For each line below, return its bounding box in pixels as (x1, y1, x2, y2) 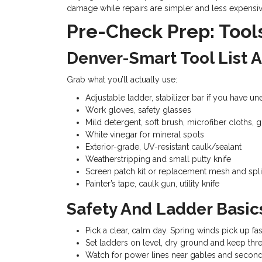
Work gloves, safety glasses (85, 105, 191, 115)
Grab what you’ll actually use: (67, 75, 177, 84)
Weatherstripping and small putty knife (85, 154, 231, 164)
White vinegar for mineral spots (85, 130, 204, 139)
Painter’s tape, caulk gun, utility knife (85, 179, 219, 188)
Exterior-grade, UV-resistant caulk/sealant (85, 142, 242, 151)
